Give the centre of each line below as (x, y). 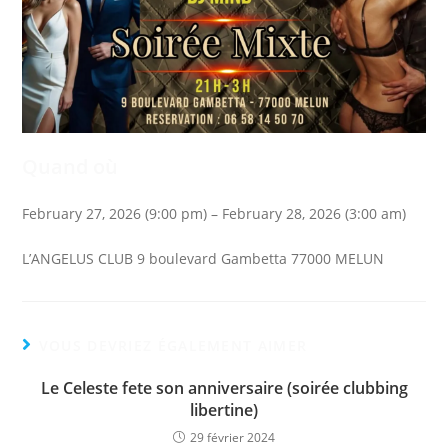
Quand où (70, 167)
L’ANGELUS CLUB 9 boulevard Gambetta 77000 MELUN (203, 259)
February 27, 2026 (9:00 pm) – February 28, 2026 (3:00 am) (214, 214)
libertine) (224, 410)
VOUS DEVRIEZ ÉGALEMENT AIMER (173, 346)
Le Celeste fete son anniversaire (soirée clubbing (224, 388)
